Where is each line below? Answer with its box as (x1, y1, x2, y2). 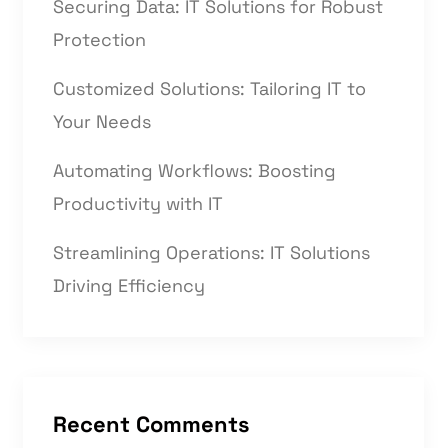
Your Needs (53, 110, 151, 133)
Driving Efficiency (53, 274, 205, 297)
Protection (53, 28, 146, 51)
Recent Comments (53, 410, 250, 438)
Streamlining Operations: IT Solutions (53, 241, 370, 264)
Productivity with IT (53, 192, 223, 215)
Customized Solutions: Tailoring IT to (53, 77, 366, 100)
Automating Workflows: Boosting (53, 159, 336, 182)
